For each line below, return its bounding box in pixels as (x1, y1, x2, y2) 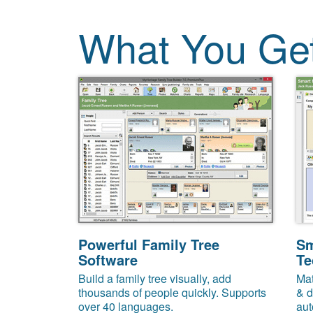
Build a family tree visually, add (78, 270, 231, 286)
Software (78, 249, 138, 270)
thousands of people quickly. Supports (78, 284, 266, 300)
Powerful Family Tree (78, 234, 219, 254)
